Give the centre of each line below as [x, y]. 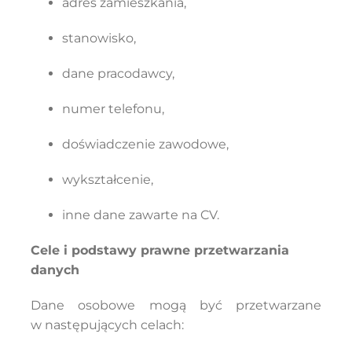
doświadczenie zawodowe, [145, 144]
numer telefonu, [113, 109]
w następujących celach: [107, 325]
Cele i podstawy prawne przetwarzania [159, 250]
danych [55, 270]
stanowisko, [99, 38]
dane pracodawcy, [118, 73]
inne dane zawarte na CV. [140, 215]
